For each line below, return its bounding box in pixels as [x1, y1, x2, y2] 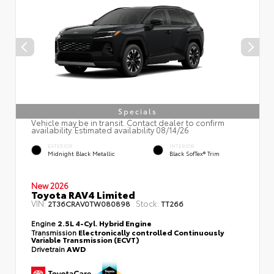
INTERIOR [169, 143, 194, 150]
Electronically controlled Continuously [78, 227, 224, 238]
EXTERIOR [48, 143, 73, 150]
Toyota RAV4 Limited [31, 187, 135, 202]
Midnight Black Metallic [48, 149, 115, 158]
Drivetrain [31, 243, 67, 254]
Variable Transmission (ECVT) [31, 234, 139, 245]
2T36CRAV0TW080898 [48, 198, 130, 209]
